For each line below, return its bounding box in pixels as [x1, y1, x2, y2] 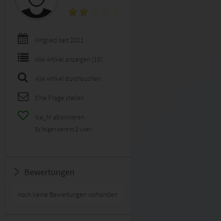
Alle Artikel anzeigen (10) [35, 55, 103, 64]
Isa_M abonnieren [35, 112, 84, 121]
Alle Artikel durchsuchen [35, 74, 101, 83]
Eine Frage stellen [35, 93, 84, 102]
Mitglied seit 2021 [35, 36, 84, 44]
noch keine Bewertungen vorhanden [18, 190, 117, 199]
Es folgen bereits [35, 125, 75, 133]
